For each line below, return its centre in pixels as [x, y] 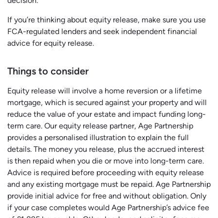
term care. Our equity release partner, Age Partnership [100, 126]
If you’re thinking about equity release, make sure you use [107, 20]
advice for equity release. [51, 43]
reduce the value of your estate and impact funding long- [107, 114]
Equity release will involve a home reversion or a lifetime [105, 91]
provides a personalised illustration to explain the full [98, 138]
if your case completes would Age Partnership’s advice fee [108, 208]
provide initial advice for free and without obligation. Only [107, 196]
